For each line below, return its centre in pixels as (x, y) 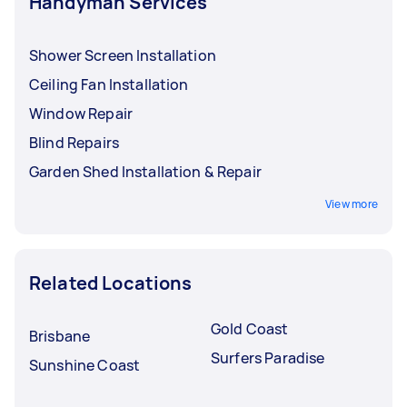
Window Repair (81, 113)
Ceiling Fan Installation (109, 84)
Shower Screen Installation (123, 55)
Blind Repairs (74, 142)
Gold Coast (250, 328)
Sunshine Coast (85, 365)
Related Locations (111, 283)
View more (351, 203)
